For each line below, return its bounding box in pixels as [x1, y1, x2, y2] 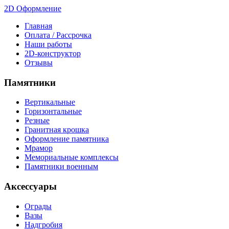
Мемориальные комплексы [25, 153, 119, 162]
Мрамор [25, 144, 53, 153]
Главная [25, 21, 52, 30]
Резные [25, 116, 50, 125]
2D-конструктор [25, 49, 81, 58]
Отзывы [25, 58, 53, 67]
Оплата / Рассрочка [25, 31, 91, 39]
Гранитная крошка [25, 125, 89, 134]
